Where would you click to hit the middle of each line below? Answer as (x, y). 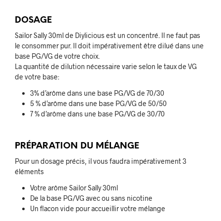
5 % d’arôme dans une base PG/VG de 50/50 (98, 103)
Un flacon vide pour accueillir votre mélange (97, 209)
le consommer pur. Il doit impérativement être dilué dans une (109, 45)
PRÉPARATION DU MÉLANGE (77, 146)
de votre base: (37, 76)
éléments (29, 172)
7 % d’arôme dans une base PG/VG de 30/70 (97, 113)
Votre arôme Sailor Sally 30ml (74, 188)
